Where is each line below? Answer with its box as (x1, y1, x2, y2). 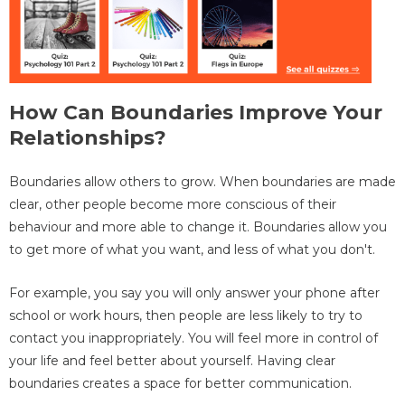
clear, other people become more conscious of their (9, 196, 336, 213)
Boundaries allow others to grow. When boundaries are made (9, 174, 396, 191)
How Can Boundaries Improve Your (9, 100, 382, 126)
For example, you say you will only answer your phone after (9, 284, 380, 301)
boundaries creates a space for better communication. (9, 374, 352, 391)
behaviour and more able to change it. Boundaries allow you (9, 219, 387, 236)
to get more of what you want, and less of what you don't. (9, 241, 375, 259)
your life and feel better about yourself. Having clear (9, 352, 335, 369)
